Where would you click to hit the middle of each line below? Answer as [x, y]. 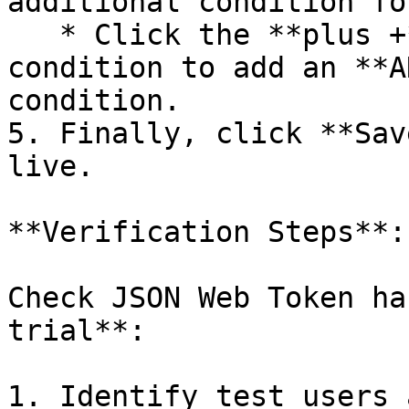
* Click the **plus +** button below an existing [33, 35]
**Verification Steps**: [207, 232]
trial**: [77, 330]
